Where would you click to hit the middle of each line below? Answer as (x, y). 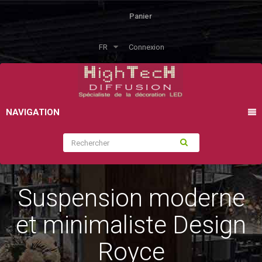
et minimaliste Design (131, 225)
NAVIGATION (33, 112)
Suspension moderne (131, 198)
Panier (141, 16)
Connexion (146, 47)
